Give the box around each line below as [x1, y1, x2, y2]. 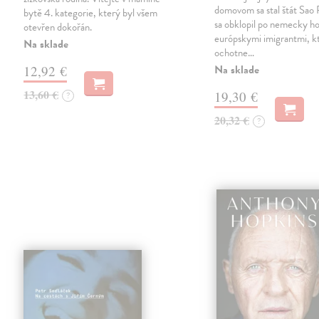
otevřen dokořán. [23, 19, 93, 36]
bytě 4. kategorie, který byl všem [23, 5, 158, 21]
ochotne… [214, 45, 255, 61]
